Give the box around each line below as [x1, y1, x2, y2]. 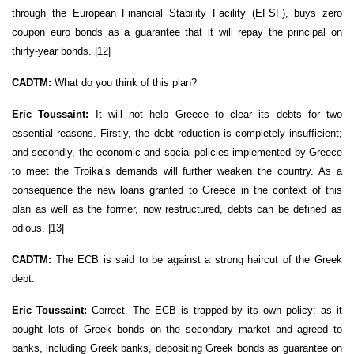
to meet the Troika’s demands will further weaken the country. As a [12, 164, 342, 177]
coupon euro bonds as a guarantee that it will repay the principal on [12, 25, 342, 38]
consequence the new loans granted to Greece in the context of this [12, 183, 342, 196]
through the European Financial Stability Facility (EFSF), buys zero [12, 6, 342, 19]
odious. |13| [12, 221, 64, 234]
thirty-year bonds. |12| [12, 44, 111, 57]
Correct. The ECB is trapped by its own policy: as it [86, 303, 343, 316]
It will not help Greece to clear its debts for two [88, 107, 342, 120]
